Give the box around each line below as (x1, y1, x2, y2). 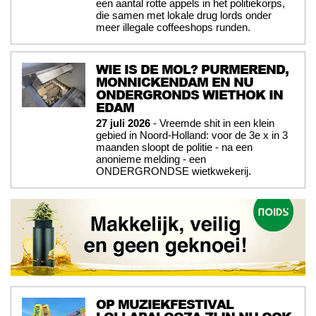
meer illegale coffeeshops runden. (96, 21, 250, 34)
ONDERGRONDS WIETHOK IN (96, 85, 283, 104)
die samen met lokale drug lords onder (96, 9, 272, 22)
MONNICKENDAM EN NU (96, 73, 253, 92)
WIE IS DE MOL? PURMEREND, (96, 60, 288, 79)
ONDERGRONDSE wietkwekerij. (96, 165, 251, 178)
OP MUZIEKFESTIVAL (96, 295, 233, 314)
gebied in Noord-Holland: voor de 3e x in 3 (96, 129, 288, 142)
